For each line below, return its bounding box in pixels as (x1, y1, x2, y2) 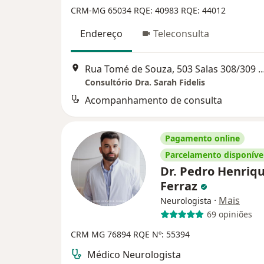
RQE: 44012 (181, 5, 226, 16)
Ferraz (160, 177, 200, 194)
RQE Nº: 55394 (133, 228, 190, 240)
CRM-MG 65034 (71, 5, 134, 16)
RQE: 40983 (134, 5, 181, 16)
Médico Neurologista (87, 247, 181, 261)
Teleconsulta (153, 27, 209, 41)
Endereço (80, 27, 123, 41)
